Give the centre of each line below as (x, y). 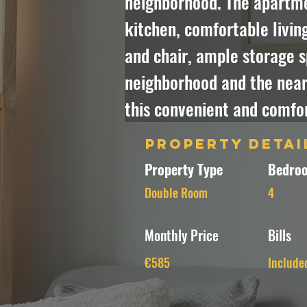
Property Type (184, 169)
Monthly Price (182, 235)
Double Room (176, 193)
